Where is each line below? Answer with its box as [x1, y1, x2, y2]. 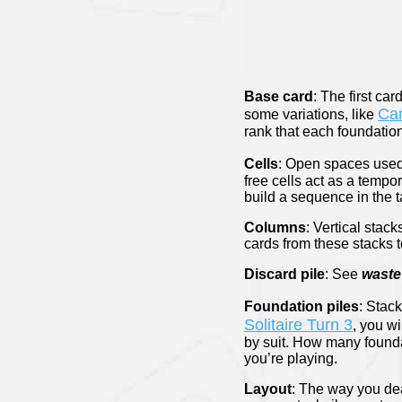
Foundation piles [244, 299, 359, 315]
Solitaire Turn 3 [244, 316, 353, 335]
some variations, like [244, 107, 378, 123]
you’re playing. [244, 351, 337, 367]
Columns [244, 220, 306, 236]
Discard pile [244, 267, 325, 283]
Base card [244, 89, 313, 105]
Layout [244, 381, 292, 398]
